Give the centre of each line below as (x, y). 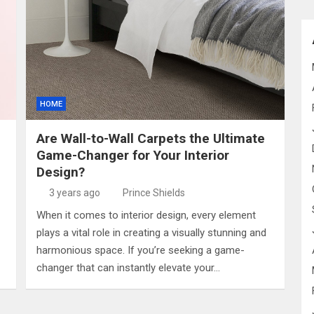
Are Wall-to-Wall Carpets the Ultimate (151, 138)
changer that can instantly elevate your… (128, 268)
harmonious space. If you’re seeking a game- (141, 250)
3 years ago (74, 193)
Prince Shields (154, 193)
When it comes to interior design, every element (146, 215)
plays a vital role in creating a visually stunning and (151, 233)
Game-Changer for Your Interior (133, 155)
